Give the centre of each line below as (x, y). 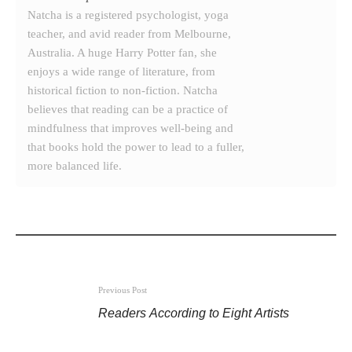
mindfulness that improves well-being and (130, 128)
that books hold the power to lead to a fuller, (136, 147)
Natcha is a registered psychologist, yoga (128, 15)
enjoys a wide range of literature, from (121, 71)
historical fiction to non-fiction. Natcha (123, 90)
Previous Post (123, 290)
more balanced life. (75, 165)
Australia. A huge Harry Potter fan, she (122, 52)
